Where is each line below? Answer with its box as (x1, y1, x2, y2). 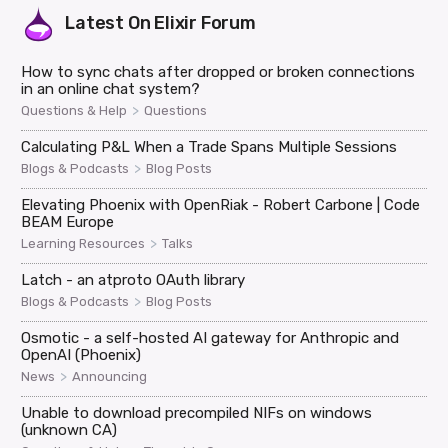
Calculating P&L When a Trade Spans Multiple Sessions (21, 137, 398, 156)
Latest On (65, 11, 155, 34)
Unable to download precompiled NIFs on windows (21, 403, 373, 422)
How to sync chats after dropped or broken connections (21, 62, 416, 81)
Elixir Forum (154, 11, 256, 34)
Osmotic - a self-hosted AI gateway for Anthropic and (21, 328, 400, 347)
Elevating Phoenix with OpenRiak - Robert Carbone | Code (21, 195, 421, 214)
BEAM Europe (21, 212, 115, 231)
